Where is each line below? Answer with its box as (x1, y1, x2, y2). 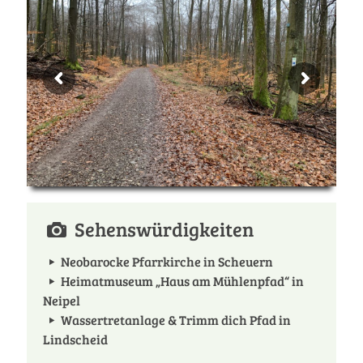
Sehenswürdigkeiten (70, 216, 254, 242)
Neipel (43, 292, 80, 309)
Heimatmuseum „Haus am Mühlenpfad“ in (61, 272, 305, 289)
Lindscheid (43, 331, 108, 348)
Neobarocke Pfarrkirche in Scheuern (61, 253, 274, 270)
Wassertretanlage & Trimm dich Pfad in (61, 311, 292, 328)
